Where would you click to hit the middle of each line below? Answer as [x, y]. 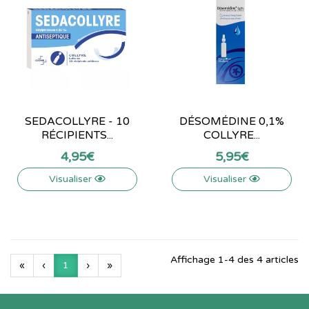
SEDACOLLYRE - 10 [77, 121]
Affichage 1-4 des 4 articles [235, 260]
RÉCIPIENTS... [77, 135]
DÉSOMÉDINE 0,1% [232, 121]
